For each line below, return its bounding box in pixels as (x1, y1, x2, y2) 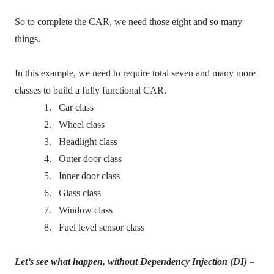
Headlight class (59, 136, 117, 147)
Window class (59, 205, 113, 215)
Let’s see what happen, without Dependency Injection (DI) (15, 256, 247, 267)
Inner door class (59, 171, 120, 181)
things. (15, 34, 40, 44)
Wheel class (59, 119, 105, 130)
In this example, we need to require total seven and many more (15, 68, 256, 78)
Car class (59, 102, 94, 113)
